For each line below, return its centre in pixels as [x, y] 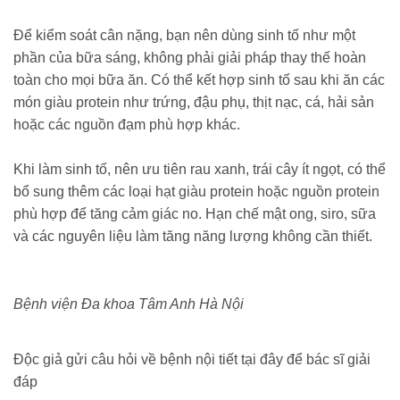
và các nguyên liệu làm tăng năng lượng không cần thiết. [193, 237]
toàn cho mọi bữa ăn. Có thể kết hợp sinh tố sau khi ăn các [199, 79]
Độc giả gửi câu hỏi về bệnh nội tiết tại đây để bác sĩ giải [192, 360]
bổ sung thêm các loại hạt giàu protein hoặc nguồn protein [196, 192]
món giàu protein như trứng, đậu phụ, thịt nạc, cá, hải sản [194, 102]
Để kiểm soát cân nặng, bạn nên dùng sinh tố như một [184, 35]
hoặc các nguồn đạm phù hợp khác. [127, 124]
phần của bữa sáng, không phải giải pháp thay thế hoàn [190, 57]
